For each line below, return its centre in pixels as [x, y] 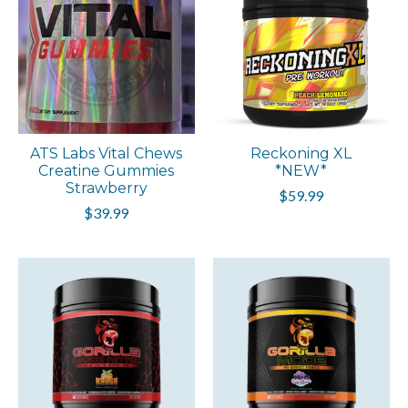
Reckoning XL [301, 153]
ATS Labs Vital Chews [107, 153]
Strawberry [106, 188]
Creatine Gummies [107, 170]
